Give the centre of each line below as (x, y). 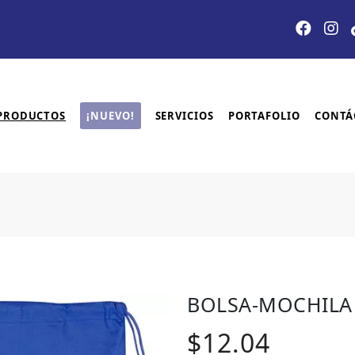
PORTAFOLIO (264, 115)
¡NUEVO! (111, 115)
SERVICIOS (184, 115)
